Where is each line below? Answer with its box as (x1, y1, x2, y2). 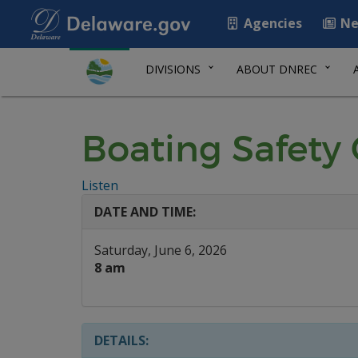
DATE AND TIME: (94, 203, 196, 221)
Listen (82, 177, 118, 194)
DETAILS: (94, 332, 149, 349)
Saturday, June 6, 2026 (94, 241, 227, 259)
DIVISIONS (145, 62, 201, 77)
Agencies (241, 14, 302, 32)
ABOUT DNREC (237, 62, 317, 77)
